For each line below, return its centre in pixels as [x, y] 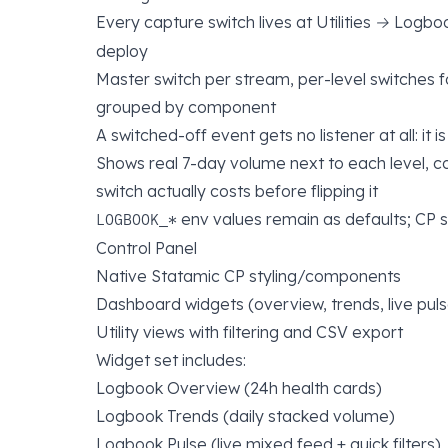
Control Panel [146, 248]
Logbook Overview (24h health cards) [239, 388]
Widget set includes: [171, 360]
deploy [122, 51]
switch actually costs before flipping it [237, 191]
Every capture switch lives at [206, 22]
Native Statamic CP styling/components [248, 276]
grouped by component [186, 107]
